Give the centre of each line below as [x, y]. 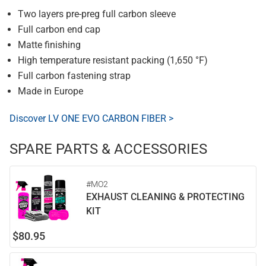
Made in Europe [50, 91]
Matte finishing [49, 45]
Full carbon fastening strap [74, 76]
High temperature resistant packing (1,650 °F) [113, 60]
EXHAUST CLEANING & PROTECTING [165, 197]
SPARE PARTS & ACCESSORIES [108, 149]
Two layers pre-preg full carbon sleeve [97, 14]
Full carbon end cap [59, 29]
